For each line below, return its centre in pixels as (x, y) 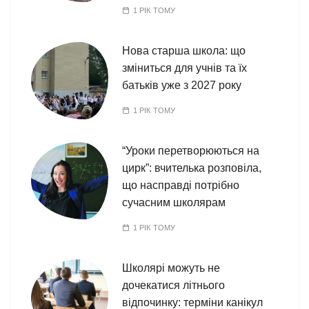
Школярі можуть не (171, 268)
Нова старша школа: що (184, 50)
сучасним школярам (174, 202)
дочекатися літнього (174, 285)
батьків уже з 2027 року (182, 85)
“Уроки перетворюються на (191, 150)
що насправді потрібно (181, 185)
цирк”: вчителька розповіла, (192, 168)
